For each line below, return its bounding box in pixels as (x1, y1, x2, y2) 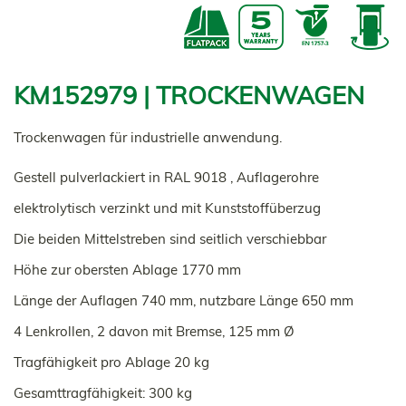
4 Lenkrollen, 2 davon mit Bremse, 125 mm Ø (14, 323, 295, 340)
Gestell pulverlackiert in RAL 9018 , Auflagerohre (14, 169, 319, 186)
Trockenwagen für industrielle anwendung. (14, 129, 282, 146)
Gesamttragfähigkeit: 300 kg (14, 384, 192, 401)
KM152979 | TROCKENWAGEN (14, 80, 364, 111)
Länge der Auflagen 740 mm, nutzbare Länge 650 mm (14, 292, 353, 309)
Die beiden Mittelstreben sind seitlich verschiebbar (14, 230, 326, 247)
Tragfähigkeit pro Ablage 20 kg (14, 353, 209, 371)
